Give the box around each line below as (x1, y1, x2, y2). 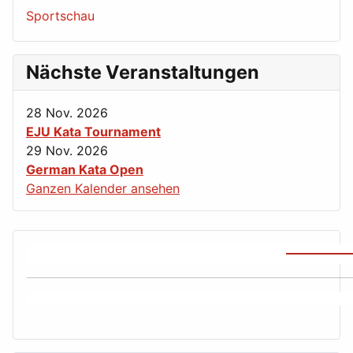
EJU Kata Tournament (26, 124, 161, 140)
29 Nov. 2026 (26, 143, 108, 159)
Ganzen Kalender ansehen (26, 180, 180, 197)
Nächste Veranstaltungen (26, 61, 259, 84)
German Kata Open (26, 162, 143, 178)
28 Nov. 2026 (26, 105, 108, 121)
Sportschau (26, 8, 95, 24)
